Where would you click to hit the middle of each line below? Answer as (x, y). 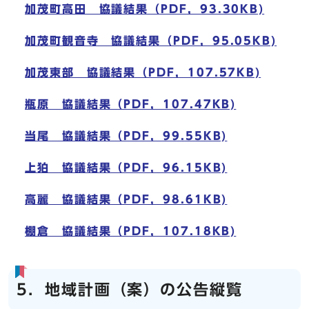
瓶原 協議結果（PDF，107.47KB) (131, 104)
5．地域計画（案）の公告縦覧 (130, 290)
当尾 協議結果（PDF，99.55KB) (126, 136)
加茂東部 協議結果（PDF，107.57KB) (143, 73)
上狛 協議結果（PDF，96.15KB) (126, 168)
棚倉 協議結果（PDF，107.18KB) (131, 231)
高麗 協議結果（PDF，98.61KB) (126, 200)
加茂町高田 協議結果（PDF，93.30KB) (145, 9)
